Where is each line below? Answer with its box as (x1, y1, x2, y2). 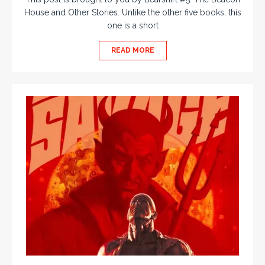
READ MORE (111, 46, 154, 55)
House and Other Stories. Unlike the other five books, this (24, 8, 241, 18)
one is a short (106, 21, 159, 31)
